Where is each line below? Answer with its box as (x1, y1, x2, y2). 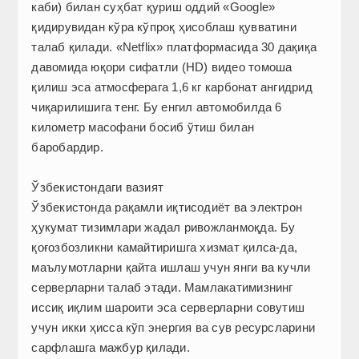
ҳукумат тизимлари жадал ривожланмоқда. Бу (31, 220, 296, 235)
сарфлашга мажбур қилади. (31, 341, 190, 355)
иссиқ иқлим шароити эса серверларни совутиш (31, 301, 305, 315)
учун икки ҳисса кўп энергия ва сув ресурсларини (31, 321, 315, 335)
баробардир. (31, 140, 103, 155)
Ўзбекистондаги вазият (31, 180, 164, 195)
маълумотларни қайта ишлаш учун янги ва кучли (31, 260, 311, 275)
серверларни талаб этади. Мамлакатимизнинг (31, 280, 293, 295)
